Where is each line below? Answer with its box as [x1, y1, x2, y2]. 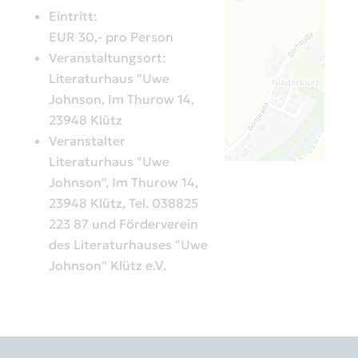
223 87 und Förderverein [49, 216, 198, 233]
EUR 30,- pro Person [49, 29, 173, 46]
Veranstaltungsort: [49, 50, 169, 66]
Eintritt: [49, 8, 101, 25]
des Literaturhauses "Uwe [49, 237, 208, 253]
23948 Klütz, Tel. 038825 [49, 195, 198, 212]
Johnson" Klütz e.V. [49, 257, 169, 274]
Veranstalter [49, 133, 125, 149]
